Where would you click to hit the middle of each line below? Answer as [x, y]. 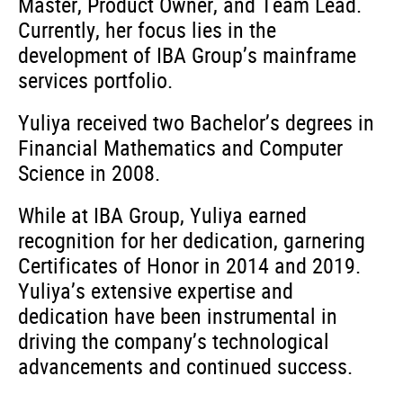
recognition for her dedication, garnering [192, 240]
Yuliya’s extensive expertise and [156, 291]
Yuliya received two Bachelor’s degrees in [196, 122]
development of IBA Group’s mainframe [187, 55]
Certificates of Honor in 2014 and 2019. [189, 265]
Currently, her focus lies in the [147, 30]
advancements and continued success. [185, 366]
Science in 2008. [89, 173]
